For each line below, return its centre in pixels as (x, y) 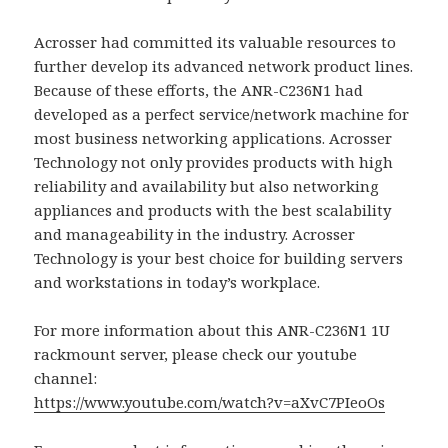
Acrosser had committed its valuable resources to (215, 41)
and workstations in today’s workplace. (177, 281)
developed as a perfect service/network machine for (222, 113)
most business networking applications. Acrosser (213, 137)
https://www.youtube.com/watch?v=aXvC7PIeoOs (210, 401)
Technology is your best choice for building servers (219, 257)
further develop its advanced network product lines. (224, 65)
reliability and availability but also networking (207, 185)
